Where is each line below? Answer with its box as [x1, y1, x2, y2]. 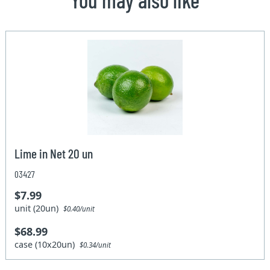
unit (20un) [14, 202, 64, 214]
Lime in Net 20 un [14, 145, 93, 161]
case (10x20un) [14, 238, 80, 250]
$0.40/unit [63, 204, 95, 213]
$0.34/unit [80, 240, 111, 250]
